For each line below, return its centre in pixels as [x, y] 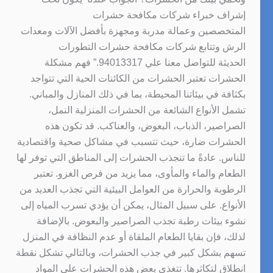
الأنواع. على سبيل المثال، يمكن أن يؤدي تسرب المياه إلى [133, 205]
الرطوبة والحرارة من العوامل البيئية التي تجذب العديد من [132, 189]
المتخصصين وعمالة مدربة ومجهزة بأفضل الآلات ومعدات [133, 30]
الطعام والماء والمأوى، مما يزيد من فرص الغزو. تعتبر [140, 173]
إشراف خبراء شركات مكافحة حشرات [169, 15]
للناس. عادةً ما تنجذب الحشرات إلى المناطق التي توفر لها [131, 157]
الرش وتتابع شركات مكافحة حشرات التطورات [152, 46]
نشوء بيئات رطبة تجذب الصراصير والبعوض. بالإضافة [141, 221]
